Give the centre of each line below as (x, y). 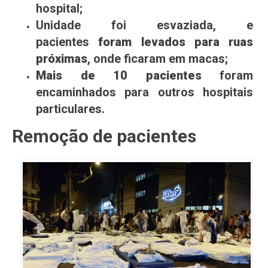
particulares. (70, 109)
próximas (62, 58)
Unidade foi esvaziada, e (144, 25)
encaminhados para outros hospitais (144, 92)
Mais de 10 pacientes (119, 75)
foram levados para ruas (176, 42)
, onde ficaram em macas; (158, 58)
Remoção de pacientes (104, 136)
